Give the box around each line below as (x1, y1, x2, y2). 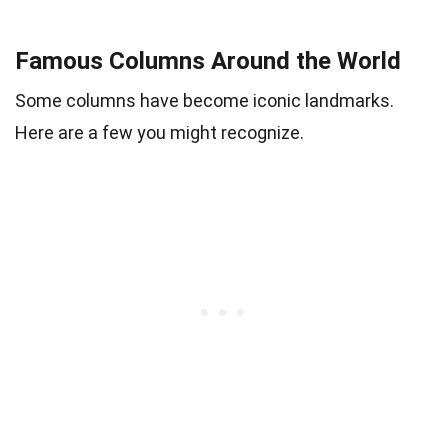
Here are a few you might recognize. (15, 121, 304, 143)
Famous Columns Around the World (15, 46, 401, 75)
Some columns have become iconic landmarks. (15, 89, 394, 111)
